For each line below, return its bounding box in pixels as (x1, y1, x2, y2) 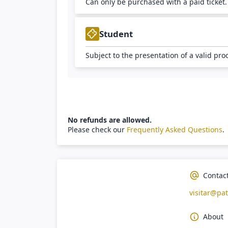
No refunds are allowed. (68, 115, 152, 125)
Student (99, 27, 133, 40)
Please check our (68, 125, 127, 135)
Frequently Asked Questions (127, 125, 222, 135)
